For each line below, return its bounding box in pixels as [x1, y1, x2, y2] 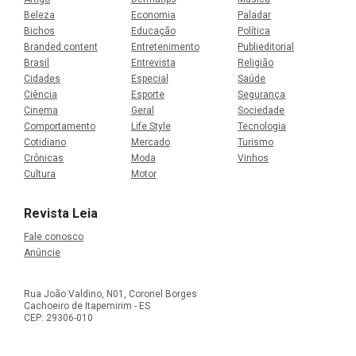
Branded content [24, 41, 98, 52]
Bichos [24, 25, 55, 37]
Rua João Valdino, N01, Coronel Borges [24, 288, 197, 300]
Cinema [24, 104, 58, 116]
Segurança [238, 88, 286, 100]
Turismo [238, 136, 274, 148]
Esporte [130, 88, 164, 100]
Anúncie [24, 246, 60, 258]
